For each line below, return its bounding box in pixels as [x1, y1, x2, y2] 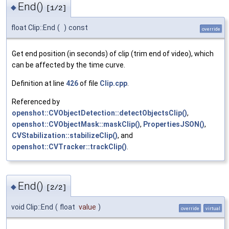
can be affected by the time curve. [12, 60, 125, 69]
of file [78, 79, 100, 87]
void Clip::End [11, 203, 53, 212]
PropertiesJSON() [143, 120, 204, 128]
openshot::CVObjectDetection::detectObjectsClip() [12, 108, 187, 117]
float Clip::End [11, 23, 55, 32]
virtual [205, 205, 220, 212]
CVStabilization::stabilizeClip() [12, 131, 118, 140]
